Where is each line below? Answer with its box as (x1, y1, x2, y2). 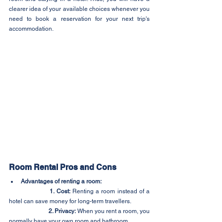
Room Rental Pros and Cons (9, 162, 116, 172)
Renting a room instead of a (70, 187, 150, 195)
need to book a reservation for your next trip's (9, 15, 150, 23)
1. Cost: (50, 187, 70, 195)
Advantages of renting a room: (21, 177, 102, 185)
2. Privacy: (49, 207, 76, 215)
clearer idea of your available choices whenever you (9, 5, 150, 13)
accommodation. (9, 25, 54, 33)
